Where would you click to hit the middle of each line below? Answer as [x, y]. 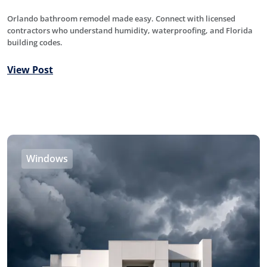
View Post [30, 69]
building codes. [35, 42]
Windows [47, 158]
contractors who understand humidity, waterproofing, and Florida [130, 30]
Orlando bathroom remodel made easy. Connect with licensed [121, 18]
